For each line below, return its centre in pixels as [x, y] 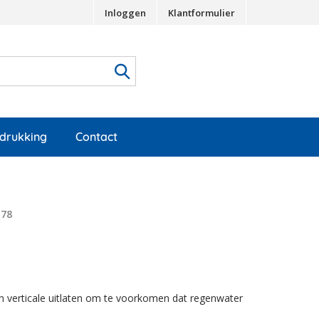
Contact [96, 137]
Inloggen [125, 12]
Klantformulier [202, 12]
